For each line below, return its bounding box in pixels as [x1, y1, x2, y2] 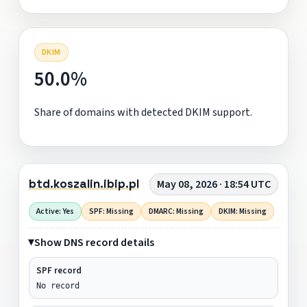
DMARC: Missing [148, 205, 204, 217]
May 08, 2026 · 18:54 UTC [157, 176, 271, 192]
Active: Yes [36, 205, 74, 217]
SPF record [36, 264, 82, 277]
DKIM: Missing [218, 205, 267, 217]
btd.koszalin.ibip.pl [28, 176, 139, 192]
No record [36, 280, 79, 291]
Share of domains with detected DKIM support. [34, 104, 252, 120]
